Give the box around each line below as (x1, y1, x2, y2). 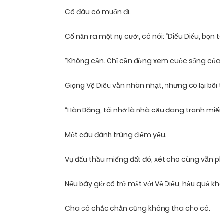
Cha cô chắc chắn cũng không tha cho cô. (65, 203, 210, 214)
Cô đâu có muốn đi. (65, 7, 131, 17)
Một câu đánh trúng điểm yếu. (65, 130, 166, 140)
